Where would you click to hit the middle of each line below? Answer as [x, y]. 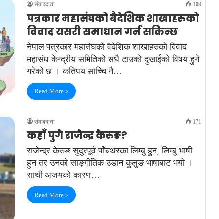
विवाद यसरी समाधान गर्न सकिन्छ [102, 32]
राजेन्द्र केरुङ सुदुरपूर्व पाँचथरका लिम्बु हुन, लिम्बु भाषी [109, 150]
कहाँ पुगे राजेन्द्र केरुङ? [77, 135]
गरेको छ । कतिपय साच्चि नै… [75, 72]
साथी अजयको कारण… [63, 175]
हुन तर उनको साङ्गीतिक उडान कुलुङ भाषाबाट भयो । [110, 163]
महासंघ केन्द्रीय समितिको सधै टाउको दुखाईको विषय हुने [113, 59]
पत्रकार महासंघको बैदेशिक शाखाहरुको [113, 18]
